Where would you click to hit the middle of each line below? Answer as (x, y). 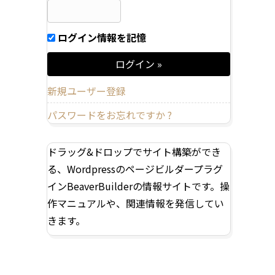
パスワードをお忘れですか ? (110, 115)
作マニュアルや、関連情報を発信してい (136, 203)
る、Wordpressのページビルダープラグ (135, 169)
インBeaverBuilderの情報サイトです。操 (138, 186)
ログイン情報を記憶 (101, 38)
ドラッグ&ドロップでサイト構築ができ (134, 152)
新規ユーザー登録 (87, 91)
